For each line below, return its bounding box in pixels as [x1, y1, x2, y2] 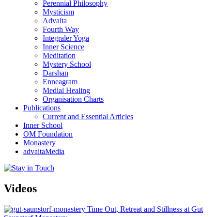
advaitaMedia [23, 147, 64, 156]
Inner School [23, 121, 62, 130]
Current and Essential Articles [43, 112, 133, 121]
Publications [23, 104, 61, 112]
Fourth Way [43, 25, 79, 34]
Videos [4, 182, 37, 195]
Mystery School [43, 60, 91, 69]
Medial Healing [43, 86, 90, 95]
